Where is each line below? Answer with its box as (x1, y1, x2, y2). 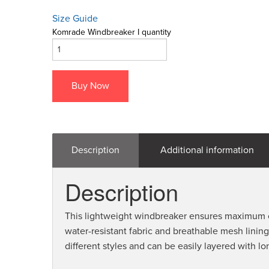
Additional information (160, 144, 254, 157)
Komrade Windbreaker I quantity (52, 27, 171, 38)
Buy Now (71, 80, 109, 92)
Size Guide (52, 13, 98, 25)
